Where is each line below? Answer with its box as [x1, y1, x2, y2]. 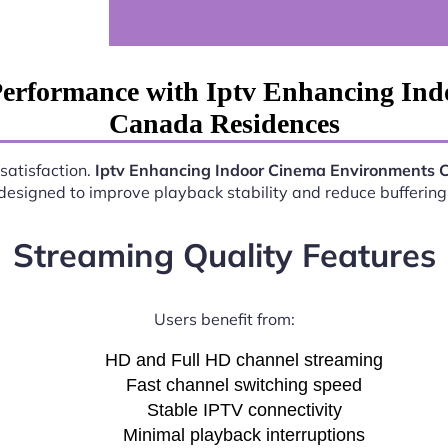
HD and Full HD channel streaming [105, 349, 383, 370]
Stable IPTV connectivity [146, 399, 342, 420]
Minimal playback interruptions [123, 424, 365, 445]
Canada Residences [108, 108, 340, 140]
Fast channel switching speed [126, 374, 362, 395]
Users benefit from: [153, 308, 295, 329]
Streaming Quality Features [12, 234, 436, 276]
